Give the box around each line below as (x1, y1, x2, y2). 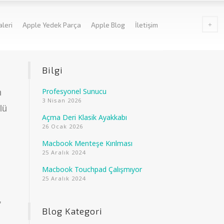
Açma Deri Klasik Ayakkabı (41, 112, 127, 122)
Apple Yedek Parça (22, 20, 81, 29)
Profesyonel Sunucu (41, 86, 106, 96)
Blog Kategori (41, 205, 102, 216)
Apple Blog (91, 20, 125, 29)
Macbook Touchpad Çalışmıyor (41, 164, 142, 174)
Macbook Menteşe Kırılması (41, 138, 132, 148)
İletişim (135, 20, 158, 29)
